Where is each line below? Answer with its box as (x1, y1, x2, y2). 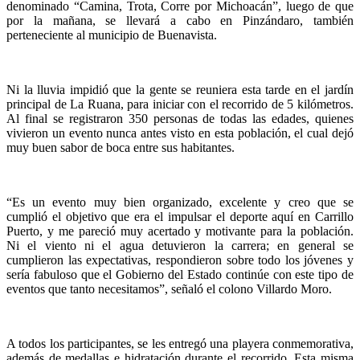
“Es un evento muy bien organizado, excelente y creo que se (6, 194, 354, 209)
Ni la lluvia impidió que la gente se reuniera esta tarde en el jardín (6, 82, 354, 96)
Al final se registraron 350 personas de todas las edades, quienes (6, 111, 354, 125)
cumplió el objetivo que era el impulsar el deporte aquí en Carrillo (6, 209, 354, 223)
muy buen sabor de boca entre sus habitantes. (6, 140, 235, 154)
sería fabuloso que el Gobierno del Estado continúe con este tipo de (6, 267, 354, 281)
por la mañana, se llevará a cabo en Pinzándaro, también (6, 13, 354, 27)
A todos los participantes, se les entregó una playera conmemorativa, (6, 336, 354, 350)
